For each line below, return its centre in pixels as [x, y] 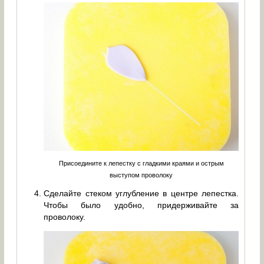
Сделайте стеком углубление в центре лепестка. [141, 194]
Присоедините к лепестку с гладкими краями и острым [141, 164]
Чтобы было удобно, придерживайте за [141, 205]
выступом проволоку [141, 175]
